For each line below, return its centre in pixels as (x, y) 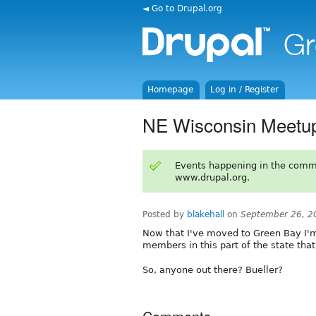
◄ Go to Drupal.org (182, 8)
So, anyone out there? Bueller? (213, 269)
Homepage (171, 90)
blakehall (206, 214)
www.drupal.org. (212, 177)
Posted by (165, 214)
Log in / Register (245, 90)
